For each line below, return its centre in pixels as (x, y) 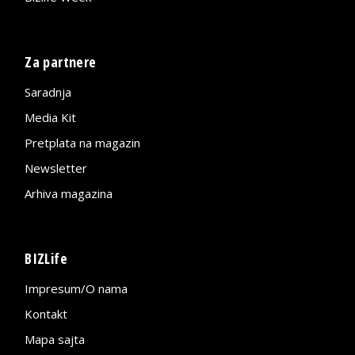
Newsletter (56, 168)
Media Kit (51, 117)
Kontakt (46, 313)
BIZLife (46, 258)
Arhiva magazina (69, 193)
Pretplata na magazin (83, 142)
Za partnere (61, 61)
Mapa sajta (55, 339)
